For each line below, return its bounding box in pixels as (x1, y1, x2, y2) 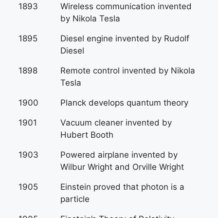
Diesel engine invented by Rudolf (60, 34, 189, 43)
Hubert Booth (60, 130, 113, 140)
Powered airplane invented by (60, 150, 178, 160)
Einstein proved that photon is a (60, 182, 184, 192)
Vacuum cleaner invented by (60, 118, 172, 127)
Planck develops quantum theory (60, 98, 188, 108)
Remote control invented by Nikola (60, 66, 195, 75)
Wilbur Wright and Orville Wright (60, 162, 184, 172)
